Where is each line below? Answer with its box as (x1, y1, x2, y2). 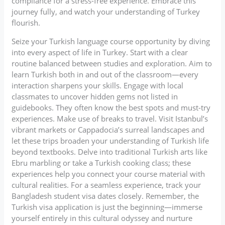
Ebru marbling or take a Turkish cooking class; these (12, 157, 191, 168)
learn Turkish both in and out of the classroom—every (12, 69, 199, 79)
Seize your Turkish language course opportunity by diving (12, 36, 210, 46)
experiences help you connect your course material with (12, 168, 205, 179)
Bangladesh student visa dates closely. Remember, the (12, 190, 199, 201)
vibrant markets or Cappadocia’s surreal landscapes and (12, 124, 205, 135)
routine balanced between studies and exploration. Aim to (12, 58, 212, 68)
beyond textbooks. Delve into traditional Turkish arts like (12, 146, 208, 157)
